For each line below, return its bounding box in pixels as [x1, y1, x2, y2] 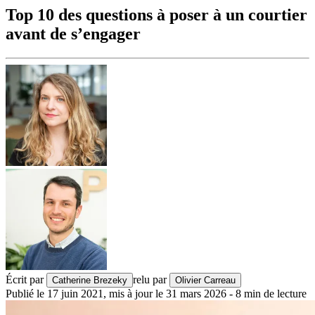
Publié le [6, 288, 44, 300]
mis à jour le [109, 288, 163, 300]
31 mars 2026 [166, 288, 226, 300]
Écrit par [6, 274, 44, 286]
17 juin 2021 [47, 288, 103, 300]
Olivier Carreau [175, 275, 236, 286]
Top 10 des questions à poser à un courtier [6, 6, 307, 25]
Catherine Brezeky [52, 275, 127, 286]
